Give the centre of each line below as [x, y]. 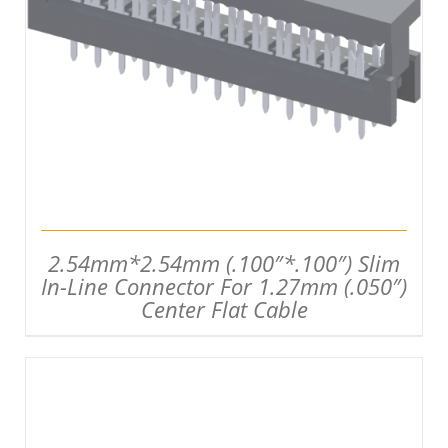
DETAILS [223, 16]
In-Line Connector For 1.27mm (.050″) [224, 286]
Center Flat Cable [224, 309]
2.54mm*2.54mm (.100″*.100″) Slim [224, 263]
